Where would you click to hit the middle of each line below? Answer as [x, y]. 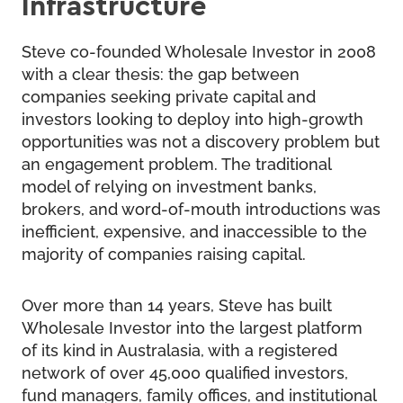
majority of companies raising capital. [164, 252]
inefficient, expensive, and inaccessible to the [194, 230]
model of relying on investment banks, [169, 185]
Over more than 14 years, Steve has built [177, 304]
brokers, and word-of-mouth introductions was [201, 207]
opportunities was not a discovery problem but [201, 140]
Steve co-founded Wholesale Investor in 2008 [199, 50]
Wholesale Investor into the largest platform [192, 326]
